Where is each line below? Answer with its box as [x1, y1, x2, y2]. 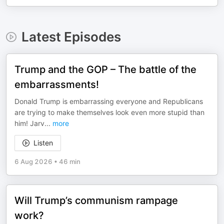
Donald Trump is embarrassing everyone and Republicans [14, 97, 203, 105]
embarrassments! [14, 78, 99, 90]
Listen [33, 138, 53, 147]
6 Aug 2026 [14, 157, 52, 165]
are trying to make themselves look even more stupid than [14, 108, 204, 116]
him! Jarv [14, 119, 44, 127]
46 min [59, 157, 80, 165]
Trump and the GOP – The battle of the [14, 63, 196, 75]
